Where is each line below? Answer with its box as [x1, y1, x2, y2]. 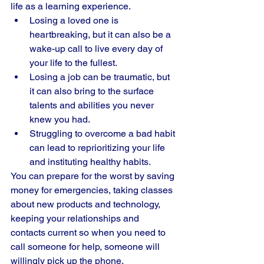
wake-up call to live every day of [29, 43, 165, 54]
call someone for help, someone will [11, 241, 162, 252]
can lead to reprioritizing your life [29, 142, 167, 153]
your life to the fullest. [29, 57, 120, 68]
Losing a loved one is [29, 15, 121, 26]
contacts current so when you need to [11, 227, 168, 238]
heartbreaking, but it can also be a [29, 29, 173, 40]
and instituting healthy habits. [29, 156, 153, 167]
